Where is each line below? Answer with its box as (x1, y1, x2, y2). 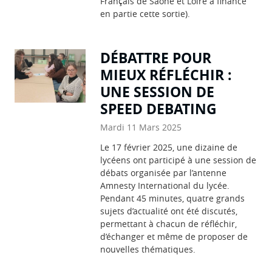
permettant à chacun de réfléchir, (100, 217, 237, 229)
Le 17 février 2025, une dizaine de (100, 141, 238, 153)
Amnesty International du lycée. (100, 179, 230, 191)
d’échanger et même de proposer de (100, 230, 248, 242)
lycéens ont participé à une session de (100, 154, 257, 166)
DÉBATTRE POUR (100, 47, 212, 67)
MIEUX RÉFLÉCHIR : (100, 64, 233, 84)
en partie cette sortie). (100, 7, 191, 19)
